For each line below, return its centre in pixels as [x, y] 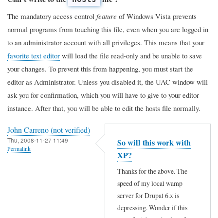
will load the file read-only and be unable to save [131, 55]
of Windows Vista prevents [157, 16]
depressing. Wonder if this [152, 208]
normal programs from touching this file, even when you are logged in [108, 29]
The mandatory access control [52, 16]
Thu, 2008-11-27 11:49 [38, 140]
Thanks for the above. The [152, 171]
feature [107, 16]
